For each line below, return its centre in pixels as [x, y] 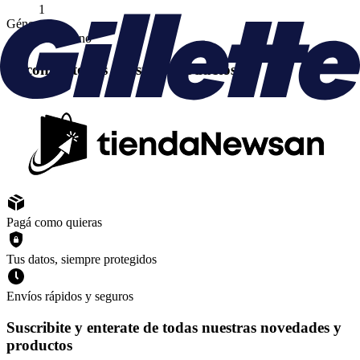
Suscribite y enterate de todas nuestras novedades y [174, 327]
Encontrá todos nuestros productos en [131, 69]
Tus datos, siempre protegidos [82, 260]
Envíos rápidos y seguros [70, 297]
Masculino [65, 38]
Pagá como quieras [54, 223]
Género [25, 23]
